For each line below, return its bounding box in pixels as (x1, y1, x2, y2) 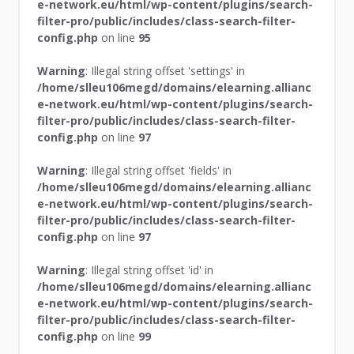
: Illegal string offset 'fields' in (85, 162, 232, 178)
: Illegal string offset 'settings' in (85, 62, 246, 78)
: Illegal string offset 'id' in (85, 262, 214, 277)
